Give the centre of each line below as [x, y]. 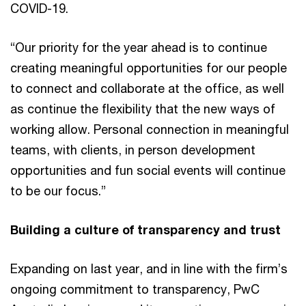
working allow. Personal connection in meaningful [150, 129]
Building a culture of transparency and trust [145, 229]
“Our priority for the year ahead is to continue [139, 47]
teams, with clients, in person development [133, 149]
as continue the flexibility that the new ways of [143, 108]
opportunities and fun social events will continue [148, 170]
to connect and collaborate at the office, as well [147, 88]
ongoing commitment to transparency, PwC [135, 289]
